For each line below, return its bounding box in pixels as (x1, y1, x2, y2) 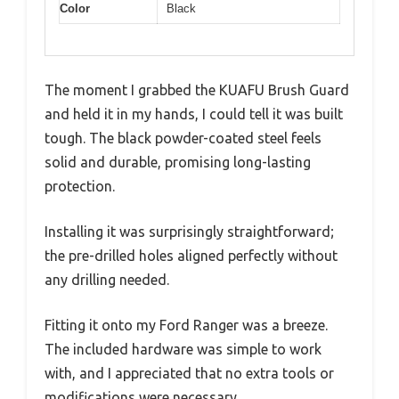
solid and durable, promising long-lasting (45, 153, 311, 170)
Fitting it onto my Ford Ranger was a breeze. (45, 316, 328, 333)
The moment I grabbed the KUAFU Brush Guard (45, 81, 349, 98)
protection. (45, 177, 115, 194)
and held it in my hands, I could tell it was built (45, 105, 343, 122)
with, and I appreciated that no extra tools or (45, 364, 334, 381)
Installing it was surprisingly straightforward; (45, 223, 334, 240)
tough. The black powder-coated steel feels (45, 129, 322, 146)
